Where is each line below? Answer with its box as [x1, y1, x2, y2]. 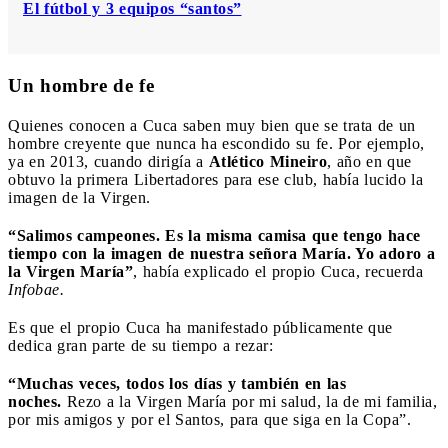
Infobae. [8, 280, 64, 298]
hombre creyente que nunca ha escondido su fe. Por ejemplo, [8, 134, 425, 152]
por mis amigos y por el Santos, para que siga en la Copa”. [8, 410, 411, 428]
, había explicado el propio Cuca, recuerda [133, 262, 423, 280]
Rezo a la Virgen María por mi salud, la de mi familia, [61, 392, 437, 410]
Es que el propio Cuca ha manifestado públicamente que [8, 318, 393, 336]
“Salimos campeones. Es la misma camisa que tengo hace [8, 226, 421, 244]
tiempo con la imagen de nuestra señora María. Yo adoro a [8, 244, 435, 262]
